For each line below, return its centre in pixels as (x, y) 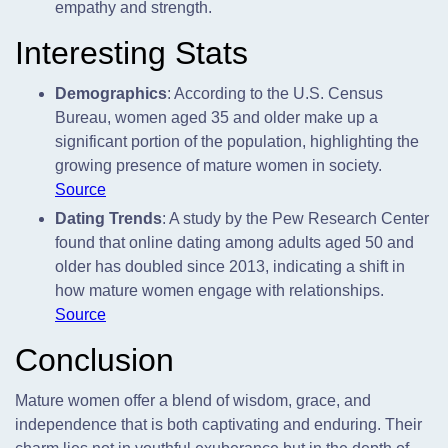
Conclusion (94, 360)
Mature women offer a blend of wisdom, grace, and (193, 401)
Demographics (111, 94)
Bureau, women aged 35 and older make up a (216, 118)
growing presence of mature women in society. (218, 166)
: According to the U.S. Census (275, 94)
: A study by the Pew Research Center (295, 219)
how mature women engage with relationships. (219, 291)
